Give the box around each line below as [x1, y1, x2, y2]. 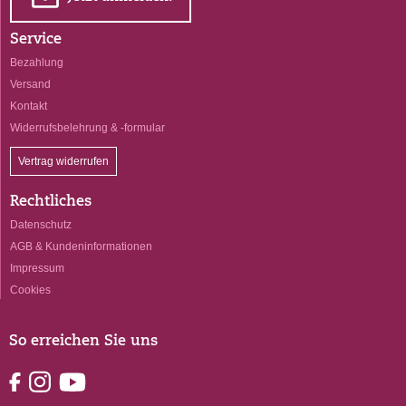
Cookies [10, 283, 51, 296]
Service [10, 33, 62, 48]
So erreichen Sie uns [9, 334, 158, 350]
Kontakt [10, 99, 47, 112]
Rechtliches [10, 195, 92, 210]
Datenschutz [10, 217, 72, 231]
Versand [10, 77, 51, 91]
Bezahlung [10, 55, 63, 69]
